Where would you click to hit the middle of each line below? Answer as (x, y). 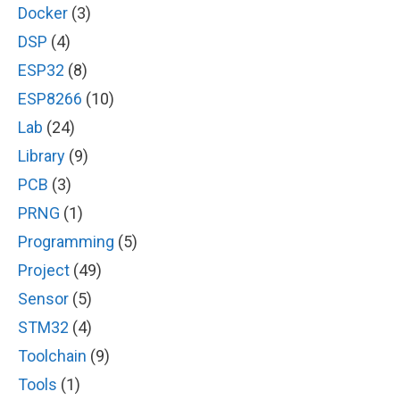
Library (42, 155)
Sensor (43, 298)
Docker (43, 12)
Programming (66, 241)
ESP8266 (50, 98)
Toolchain (52, 355)
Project (44, 270)
